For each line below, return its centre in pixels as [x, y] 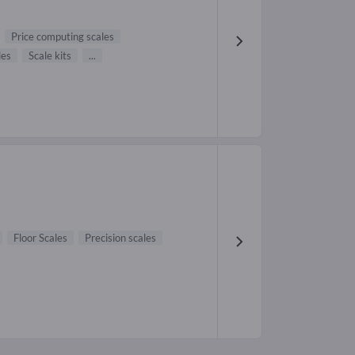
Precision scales [120, 237]
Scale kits [50, 56]
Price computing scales [63, 37]
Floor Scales [40, 237]
